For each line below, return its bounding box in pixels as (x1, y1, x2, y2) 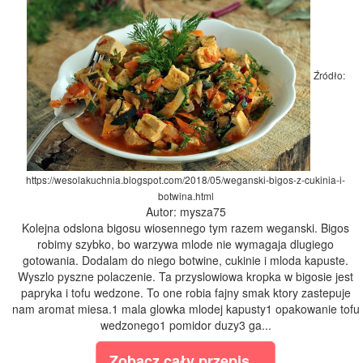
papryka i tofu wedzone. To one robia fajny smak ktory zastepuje (20, 284, 351, 301)
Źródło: (313, 68, 345, 83)
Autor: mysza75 (145, 203, 226, 220)
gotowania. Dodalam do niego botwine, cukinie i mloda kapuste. (23, 252, 348, 269)
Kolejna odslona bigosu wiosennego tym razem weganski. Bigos (22, 220, 349, 237)
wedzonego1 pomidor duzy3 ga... (100, 317, 271, 334)
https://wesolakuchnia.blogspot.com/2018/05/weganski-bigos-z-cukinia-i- (26, 173, 345, 187)
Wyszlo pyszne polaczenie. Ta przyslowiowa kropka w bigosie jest (18, 268, 353, 285)
